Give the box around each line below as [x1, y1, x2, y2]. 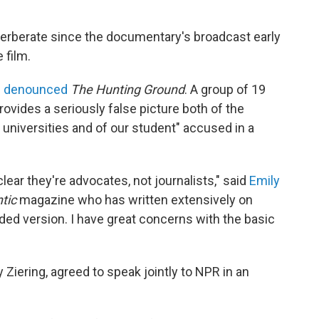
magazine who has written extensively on [16, 192, 253, 207]
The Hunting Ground [70, 81, 184, 97]
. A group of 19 [184, 81, 266, 97]
